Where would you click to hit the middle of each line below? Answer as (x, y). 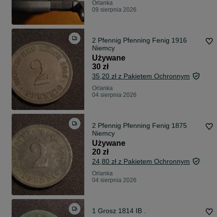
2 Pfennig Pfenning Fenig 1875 (132, 126)
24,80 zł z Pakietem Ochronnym (141, 162)
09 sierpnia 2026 (114, 10)
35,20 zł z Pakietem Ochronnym (141, 76)
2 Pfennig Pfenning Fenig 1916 (132, 40)
